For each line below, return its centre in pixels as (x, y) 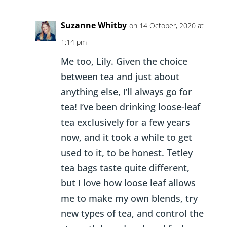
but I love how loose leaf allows (128, 183)
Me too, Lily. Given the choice (124, 61)
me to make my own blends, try (129, 198)
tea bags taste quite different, (125, 168)
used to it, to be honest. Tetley (126, 153)
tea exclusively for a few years (125, 122)
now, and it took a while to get (126, 137)
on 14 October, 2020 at (166, 26)
